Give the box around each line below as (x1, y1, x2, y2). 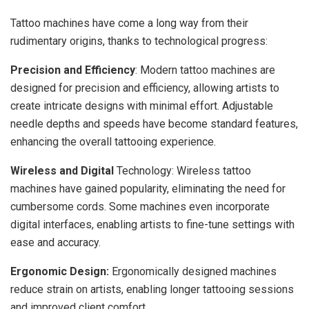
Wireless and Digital (10, 164, 114, 178)
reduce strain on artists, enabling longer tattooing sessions (10, 283, 294, 297)
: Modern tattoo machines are (135, 63, 275, 77)
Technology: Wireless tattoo (114, 164, 251, 178)
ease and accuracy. (10, 236, 101, 250)
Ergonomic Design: (10, 265, 109, 279)
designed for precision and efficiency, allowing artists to (10, 81, 279, 95)
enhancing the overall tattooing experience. (10, 135, 216, 149)
